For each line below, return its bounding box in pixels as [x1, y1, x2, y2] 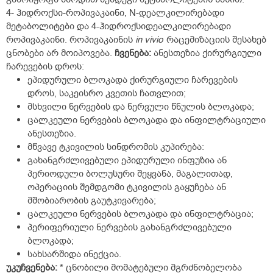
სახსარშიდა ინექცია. [27, 248, 121, 261]
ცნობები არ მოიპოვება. [6, 47, 115, 60]
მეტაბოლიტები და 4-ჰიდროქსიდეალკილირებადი [6, 20, 231, 33]
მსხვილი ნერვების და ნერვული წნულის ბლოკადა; [27, 101, 254, 113]
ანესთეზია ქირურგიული [154, 47, 261, 60]
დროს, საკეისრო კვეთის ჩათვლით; [27, 87, 186, 100]
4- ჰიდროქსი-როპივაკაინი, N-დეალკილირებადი [6, 7, 224, 19]
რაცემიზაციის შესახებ [163, 34, 266, 46]
